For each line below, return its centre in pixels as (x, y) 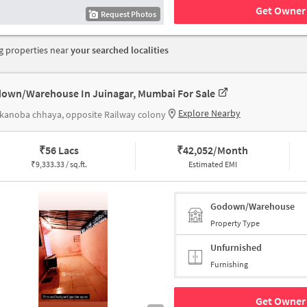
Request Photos (128, 14)
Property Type (235, 223)
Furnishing (229, 265)
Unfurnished (236, 248)
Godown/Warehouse (253, 206)
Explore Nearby (209, 113)
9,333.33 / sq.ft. (61, 164)
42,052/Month (216, 150)
